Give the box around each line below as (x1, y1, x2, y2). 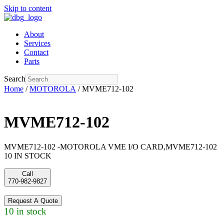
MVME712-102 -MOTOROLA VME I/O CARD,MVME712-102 (4, 142, 217, 151)
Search (4, 74, 25, 83)
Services (24, 39, 50, 47)
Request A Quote (8, 196, 58, 204)
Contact (24, 48, 48, 56)
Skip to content (4, 4, 51, 12)
